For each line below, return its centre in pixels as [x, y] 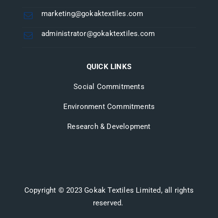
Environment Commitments [109, 106]
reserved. [109, 203]
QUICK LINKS [109, 66]
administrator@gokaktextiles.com [98, 33]
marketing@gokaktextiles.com [92, 13]
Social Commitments [109, 86]
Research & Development [109, 126]
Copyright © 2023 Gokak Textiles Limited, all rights [109, 190]
